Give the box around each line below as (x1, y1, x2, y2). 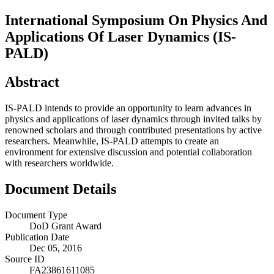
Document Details (5, 180, 116, 197)
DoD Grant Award (29, 220, 102, 231)
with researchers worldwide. (5, 157, 114, 168)
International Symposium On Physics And (5, 12, 267, 28)
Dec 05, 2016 (29, 242, 82, 253)
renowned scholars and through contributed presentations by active (5, 124, 262, 135)
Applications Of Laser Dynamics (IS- (5, 28, 236, 45)
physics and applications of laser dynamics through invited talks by (5, 113, 262, 124)
